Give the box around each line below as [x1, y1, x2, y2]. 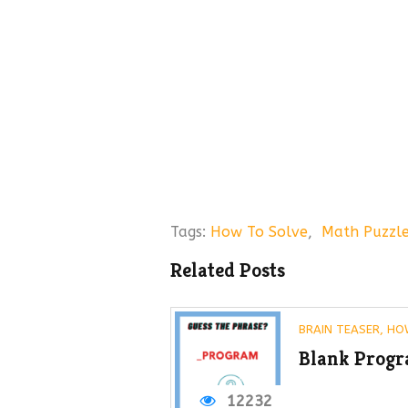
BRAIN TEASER [299, 322, 380, 336]
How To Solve [210, 223, 308, 240]
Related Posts [170, 258, 285, 282]
